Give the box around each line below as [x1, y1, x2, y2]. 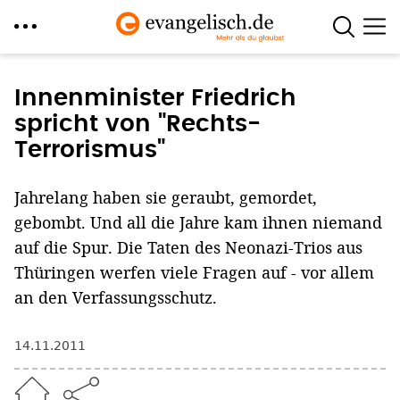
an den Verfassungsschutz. [14, 287, 217, 308]
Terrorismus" [14, 138, 165, 162]
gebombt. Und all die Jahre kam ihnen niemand [14, 212, 382, 233]
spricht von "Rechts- [14, 112, 261, 136]
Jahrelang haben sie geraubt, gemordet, [14, 187, 317, 208]
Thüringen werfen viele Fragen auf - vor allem [14, 262, 374, 283]
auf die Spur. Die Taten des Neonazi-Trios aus [14, 237, 362, 258]
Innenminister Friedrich [14, 87, 296, 110]
